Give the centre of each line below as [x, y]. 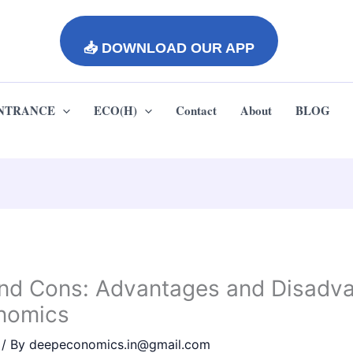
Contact [196, 110]
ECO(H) [115, 110]
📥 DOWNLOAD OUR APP [169, 48]
